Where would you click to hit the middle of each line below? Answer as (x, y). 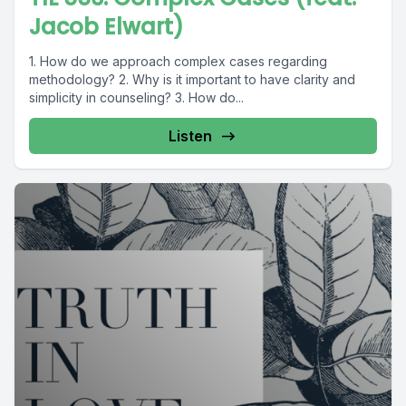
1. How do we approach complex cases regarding (178, 61)
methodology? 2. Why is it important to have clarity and (192, 79)
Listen (190, 136)
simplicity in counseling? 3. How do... (136, 97)
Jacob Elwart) (106, 27)
